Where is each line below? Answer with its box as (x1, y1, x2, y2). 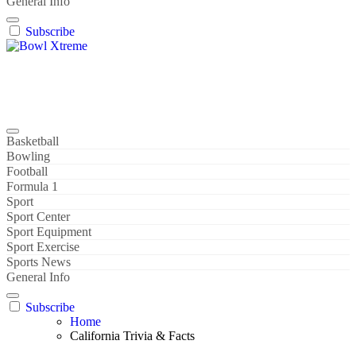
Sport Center (6, 210, 70, 223)
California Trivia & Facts (70, 329, 195, 342)
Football (6, 164, 48, 178)
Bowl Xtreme (6, 66, 75, 79)
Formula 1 (6, 180, 58, 193)
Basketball (6, 134, 59, 148)
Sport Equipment (6, 225, 91, 238)
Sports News (6, 255, 71, 269)
